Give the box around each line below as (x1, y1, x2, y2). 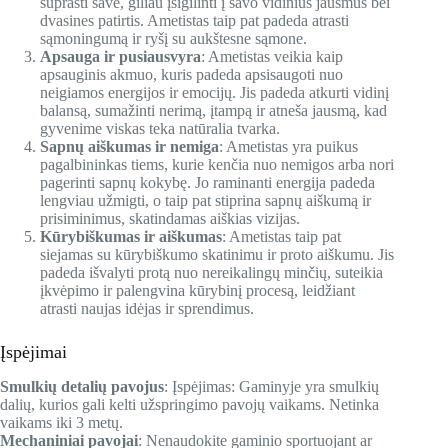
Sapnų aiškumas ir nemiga (40, 137, 219, 155)
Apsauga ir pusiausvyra (40, 47, 201, 65)
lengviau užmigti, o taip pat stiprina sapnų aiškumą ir (40, 191, 371, 209)
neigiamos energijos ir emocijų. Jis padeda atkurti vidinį (40, 83, 389, 101)
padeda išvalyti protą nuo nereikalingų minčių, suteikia (40, 263, 383, 281)
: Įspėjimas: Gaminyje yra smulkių (164, 378, 379, 396)
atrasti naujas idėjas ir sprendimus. (40, 299, 254, 317)
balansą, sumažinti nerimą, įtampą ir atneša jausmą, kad (40, 101, 387, 119)
